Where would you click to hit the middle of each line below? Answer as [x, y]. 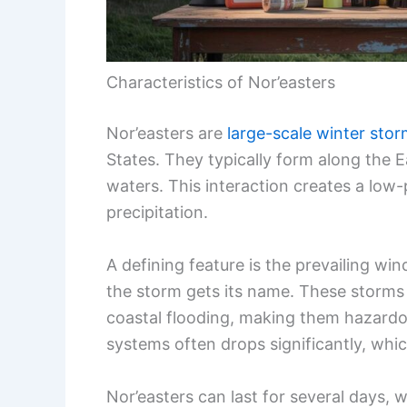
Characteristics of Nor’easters [221, 83]
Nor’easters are [167, 134]
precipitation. [157, 213]
